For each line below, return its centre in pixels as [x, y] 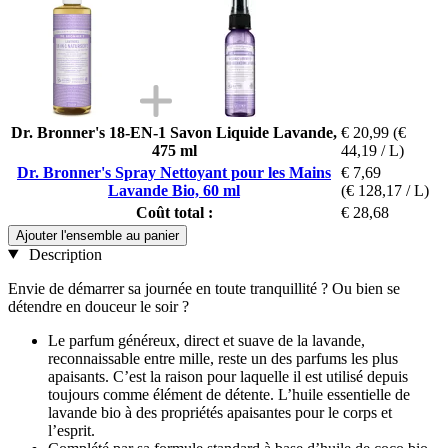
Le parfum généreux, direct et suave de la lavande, [206, 340]
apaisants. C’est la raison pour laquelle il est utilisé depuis [228, 376]
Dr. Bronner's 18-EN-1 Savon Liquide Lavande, [174, 132]
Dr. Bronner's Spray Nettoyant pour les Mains [174, 172]
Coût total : [174, 212]
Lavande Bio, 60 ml [174, 190]
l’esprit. [71, 430]
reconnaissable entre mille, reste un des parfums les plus [223, 358]
